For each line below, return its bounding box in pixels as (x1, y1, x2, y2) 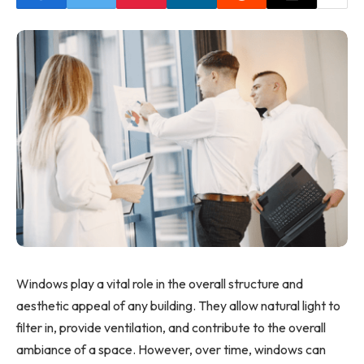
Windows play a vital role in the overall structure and (16, 275, 303, 292)
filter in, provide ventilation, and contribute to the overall (16, 318, 326, 336)
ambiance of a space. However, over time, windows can (16, 340, 326, 357)
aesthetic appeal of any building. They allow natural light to (16, 297, 340, 314)
